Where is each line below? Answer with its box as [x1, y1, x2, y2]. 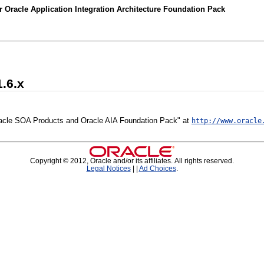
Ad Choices [138, 164, 176, 173]
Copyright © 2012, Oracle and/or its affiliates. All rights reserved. [30, 157, 234, 165]
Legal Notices [86, 164, 131, 173]
